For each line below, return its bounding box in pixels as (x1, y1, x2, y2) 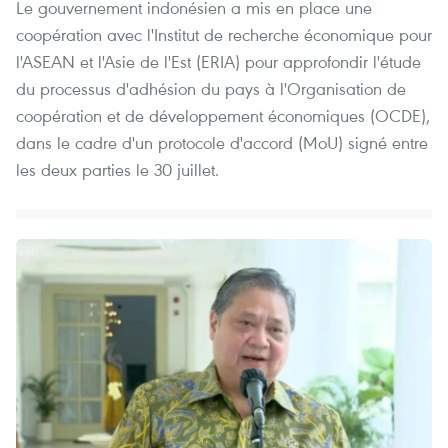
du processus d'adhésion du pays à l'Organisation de (16, 77, 406, 101)
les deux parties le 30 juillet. (16, 158, 219, 182)
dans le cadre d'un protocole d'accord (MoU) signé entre (16, 131, 428, 155)
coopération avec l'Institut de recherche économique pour (16, 23, 432, 47)
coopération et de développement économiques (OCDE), (16, 104, 430, 128)
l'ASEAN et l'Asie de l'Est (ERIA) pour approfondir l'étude (16, 50, 421, 74)
